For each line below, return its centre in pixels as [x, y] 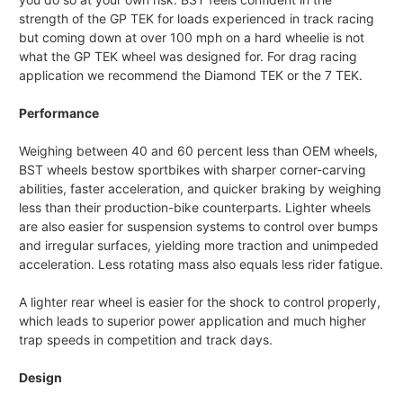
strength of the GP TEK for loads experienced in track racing [197, 19]
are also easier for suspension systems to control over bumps [198, 227]
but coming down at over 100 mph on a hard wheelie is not [192, 38]
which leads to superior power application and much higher [193, 321]
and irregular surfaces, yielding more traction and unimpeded [199, 246]
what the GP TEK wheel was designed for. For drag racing [188, 57]
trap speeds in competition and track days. [146, 340]
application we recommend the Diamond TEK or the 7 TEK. [191, 76]
